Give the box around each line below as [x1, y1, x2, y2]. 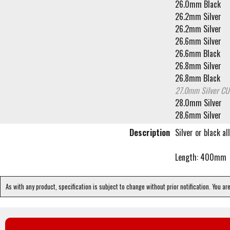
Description [129, 126, 170, 139]
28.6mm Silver [175, 109, 221, 122]
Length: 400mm [175, 151, 226, 164]
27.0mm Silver [175, 84, 221, 97]
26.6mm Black [175, 47, 220, 60]
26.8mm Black [175, 72, 220, 85]
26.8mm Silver [175, 60, 221, 72]
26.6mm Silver [175, 35, 221, 48]
